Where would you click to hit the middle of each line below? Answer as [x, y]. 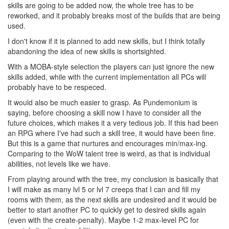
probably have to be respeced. [57, 87]
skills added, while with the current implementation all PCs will [107, 77]
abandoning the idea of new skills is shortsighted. [87, 51]
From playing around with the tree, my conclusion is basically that [113, 179]
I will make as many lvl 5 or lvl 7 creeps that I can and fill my [104, 189]
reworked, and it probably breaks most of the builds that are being [114, 15]
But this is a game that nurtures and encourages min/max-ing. [108, 143]
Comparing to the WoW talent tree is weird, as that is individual [109, 153]
